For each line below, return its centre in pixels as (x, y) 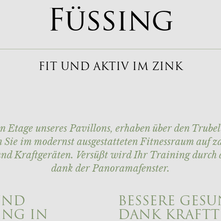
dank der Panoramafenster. (110, 169)
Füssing (110, 23)
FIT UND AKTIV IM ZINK (110, 67)
